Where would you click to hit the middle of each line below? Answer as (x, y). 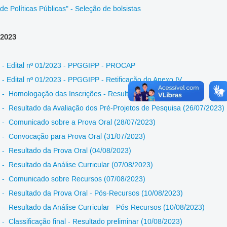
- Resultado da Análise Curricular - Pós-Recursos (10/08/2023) (103, 208)
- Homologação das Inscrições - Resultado (72, 94)
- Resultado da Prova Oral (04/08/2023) (67, 151)
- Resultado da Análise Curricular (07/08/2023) (78, 165)
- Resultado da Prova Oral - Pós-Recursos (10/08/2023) (92, 194)
